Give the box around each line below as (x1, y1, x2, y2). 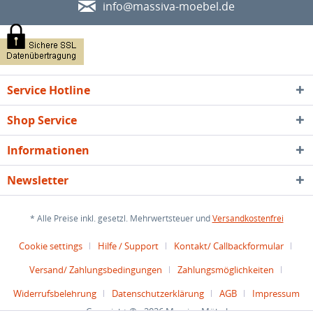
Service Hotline (7, 82, 90, 99)
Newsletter (7, 173, 68, 189)
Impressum (252, 287, 300, 300)
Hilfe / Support (98, 240, 159, 253)
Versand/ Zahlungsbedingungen (29, 263, 162, 277)
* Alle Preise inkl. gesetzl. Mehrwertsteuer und (29, 212, 212, 225)
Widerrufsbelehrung (13, 287, 96, 300)
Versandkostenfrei (212, 212, 284, 225)
